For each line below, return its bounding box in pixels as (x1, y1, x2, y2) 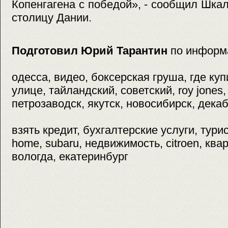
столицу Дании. (12, 11, 92, 24)
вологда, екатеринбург (12, 150, 128, 163)
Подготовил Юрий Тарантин (12, 44, 167, 58)
